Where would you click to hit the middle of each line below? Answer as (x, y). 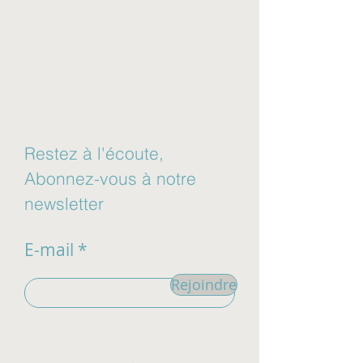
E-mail (49, 250)
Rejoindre (204, 284)
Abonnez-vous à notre (110, 178)
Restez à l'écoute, (94, 153)
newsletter (64, 203)
